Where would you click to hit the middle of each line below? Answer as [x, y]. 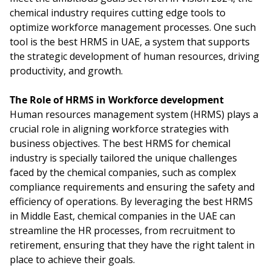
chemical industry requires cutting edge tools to [118, 13]
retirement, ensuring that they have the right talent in [132, 245]
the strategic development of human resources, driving [135, 57]
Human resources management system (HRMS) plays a [134, 115]
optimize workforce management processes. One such [133, 28]
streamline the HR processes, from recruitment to [122, 231]
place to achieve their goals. [72, 260]
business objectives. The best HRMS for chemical [120, 144]
